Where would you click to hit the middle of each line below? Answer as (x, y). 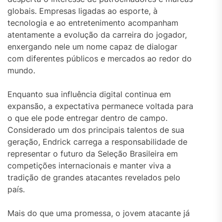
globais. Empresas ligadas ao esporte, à (83, 11)
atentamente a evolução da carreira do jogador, (97, 35)
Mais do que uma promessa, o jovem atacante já (99, 213)
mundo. (21, 71)
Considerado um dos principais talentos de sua (96, 130)
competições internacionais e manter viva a (89, 166)
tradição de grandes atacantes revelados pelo (94, 178)
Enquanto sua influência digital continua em (89, 94)
